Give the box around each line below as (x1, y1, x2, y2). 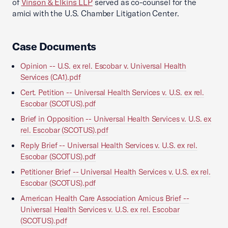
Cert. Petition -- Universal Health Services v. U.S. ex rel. (20, 88, 205, 97)
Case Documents (12, 40, 97, 53)
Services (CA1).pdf (20, 72, 81, 82)
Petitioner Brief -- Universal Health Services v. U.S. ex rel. (20, 167, 211, 177)
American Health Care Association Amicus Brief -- (20, 193, 189, 203)
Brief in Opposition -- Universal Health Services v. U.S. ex (20, 114, 212, 124)
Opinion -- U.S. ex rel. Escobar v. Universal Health (20, 61, 187, 71)
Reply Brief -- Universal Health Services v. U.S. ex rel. (20, 140, 197, 150)
